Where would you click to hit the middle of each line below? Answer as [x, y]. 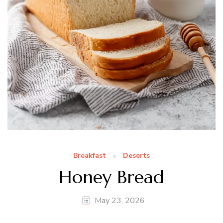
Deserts [136, 156]
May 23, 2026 [120, 201]
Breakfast [90, 156]
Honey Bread [111, 177]
